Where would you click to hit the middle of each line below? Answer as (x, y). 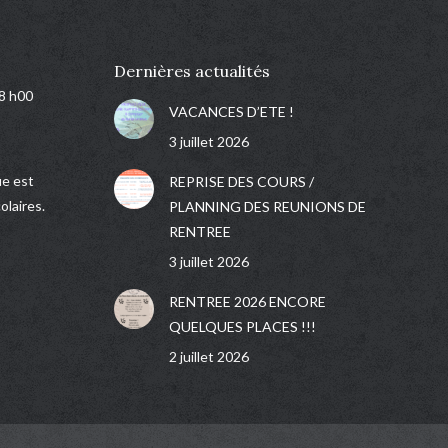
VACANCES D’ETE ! (231, 112)
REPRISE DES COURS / (241, 182)
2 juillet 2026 (208, 357)
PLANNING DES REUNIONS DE (267, 207)
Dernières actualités (191, 71)
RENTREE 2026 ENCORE (247, 302)
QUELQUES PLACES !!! (242, 327)
